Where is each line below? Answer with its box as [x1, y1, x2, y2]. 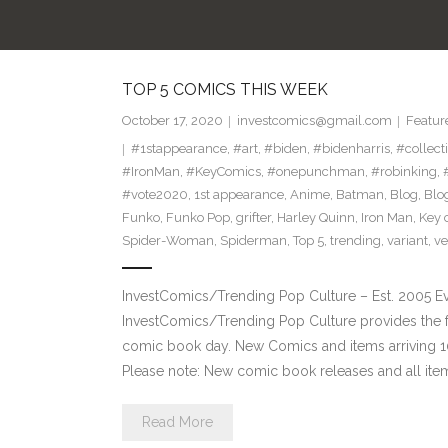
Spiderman [219, 233, 287, 249]
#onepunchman [266, 164, 365, 180]
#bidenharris [312, 141, 390, 157]
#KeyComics [185, 164, 261, 180]
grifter [235, 210, 271, 226]
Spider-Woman [121, 233, 214, 249]
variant [386, 233, 428, 249]
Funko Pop [165, 210, 230, 226]
